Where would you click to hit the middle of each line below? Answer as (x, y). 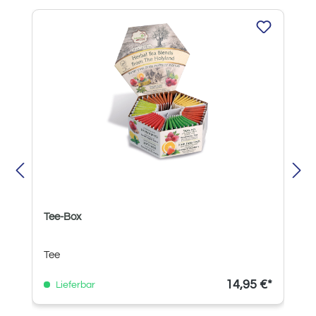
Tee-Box (62, 217)
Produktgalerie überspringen (79, 16)
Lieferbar (74, 285)
